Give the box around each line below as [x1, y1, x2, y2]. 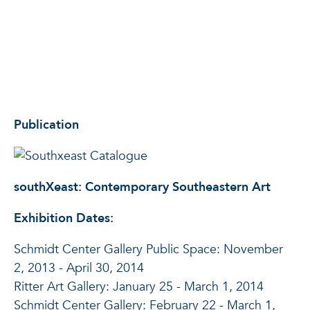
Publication [14, 116, 79, 134]
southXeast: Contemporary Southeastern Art [14, 179, 271, 196]
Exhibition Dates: [14, 210, 117, 227]
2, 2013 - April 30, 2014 [14, 259, 144, 277]
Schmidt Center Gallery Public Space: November [14, 241, 283, 258]
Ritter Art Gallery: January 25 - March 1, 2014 [14, 278, 264, 295]
